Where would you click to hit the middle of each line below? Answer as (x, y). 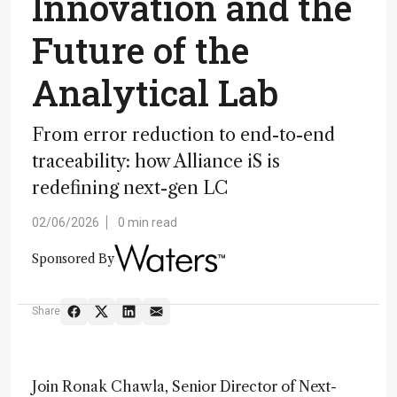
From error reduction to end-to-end (183, 135)
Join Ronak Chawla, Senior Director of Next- (184, 386)
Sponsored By (73, 258)
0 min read (148, 222)
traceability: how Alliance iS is (156, 161)
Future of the (140, 50)
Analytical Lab (155, 93)
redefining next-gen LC (130, 188)
